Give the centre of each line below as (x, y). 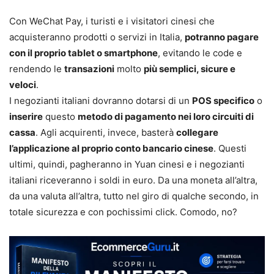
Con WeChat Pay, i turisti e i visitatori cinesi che (112, 21)
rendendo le (37, 68)
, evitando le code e (200, 53)
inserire (26, 116)
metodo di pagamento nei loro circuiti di (166, 116)
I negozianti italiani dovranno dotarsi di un (101, 100)
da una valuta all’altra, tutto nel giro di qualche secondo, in (134, 196)
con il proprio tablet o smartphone (83, 53)
